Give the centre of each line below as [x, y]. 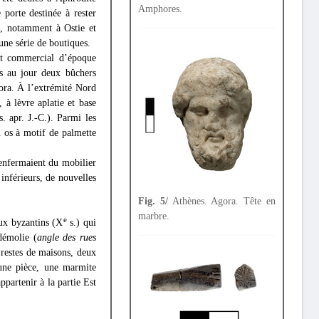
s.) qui [81, 223]
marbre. [153, 216]
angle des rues [66, 237]
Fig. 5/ [153, 202]
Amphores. [160, 9]
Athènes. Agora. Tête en [222, 202]
